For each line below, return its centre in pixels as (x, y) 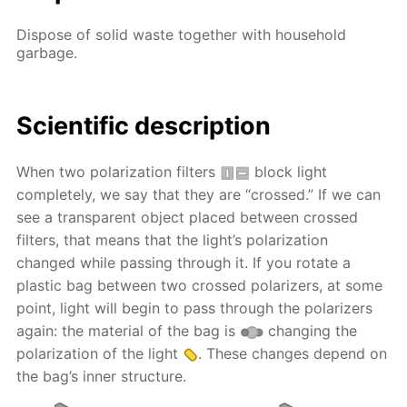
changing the (310, 330)
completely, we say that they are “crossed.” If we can (199, 194)
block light (289, 171)
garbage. (47, 53)
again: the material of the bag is (129, 330)
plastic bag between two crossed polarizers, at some (200, 285)
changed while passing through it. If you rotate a (184, 262)
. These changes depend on (292, 353)
